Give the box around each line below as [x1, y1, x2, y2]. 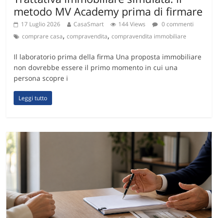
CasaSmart [73, 20, 104, 29]
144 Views [118, 20, 146, 29]
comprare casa [22, 32, 63, 41]
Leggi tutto [18, 94, 48, 103]
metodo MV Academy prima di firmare [14, 4, 203, 19]
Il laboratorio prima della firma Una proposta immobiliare [14, 52, 202, 62]
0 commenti [160, 20, 194, 29]
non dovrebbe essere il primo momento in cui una [14, 63, 178, 73]
